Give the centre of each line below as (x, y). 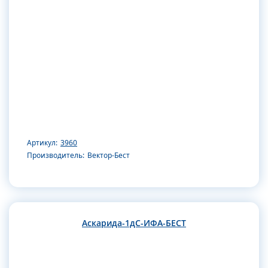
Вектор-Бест (109, 155)
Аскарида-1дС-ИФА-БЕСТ (134, 223)
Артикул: (42, 142)
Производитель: (56, 155)
